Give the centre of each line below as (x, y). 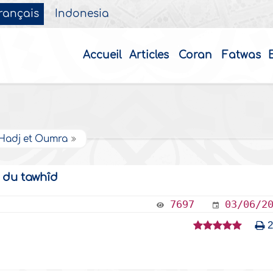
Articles (149, 55)
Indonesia (82, 14)
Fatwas (241, 55)
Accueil (102, 55)
